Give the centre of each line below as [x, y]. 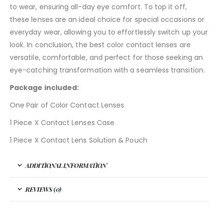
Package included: [45, 88]
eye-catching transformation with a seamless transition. [107, 70]
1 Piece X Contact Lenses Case [62, 123]
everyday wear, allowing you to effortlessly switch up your [109, 32]
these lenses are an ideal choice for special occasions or [107, 20]
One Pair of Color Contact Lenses [67, 105]
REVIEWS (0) [43, 189]
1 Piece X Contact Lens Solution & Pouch [79, 140]
